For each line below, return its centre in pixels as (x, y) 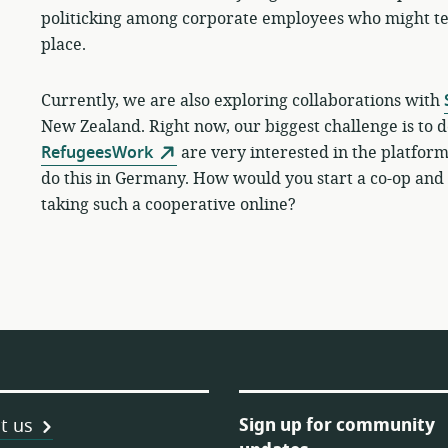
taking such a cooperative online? (168, 204)
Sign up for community (337, 425)
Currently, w (88, 100)
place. (63, 44)
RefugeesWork (96, 152)
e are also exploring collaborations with (290, 100)
